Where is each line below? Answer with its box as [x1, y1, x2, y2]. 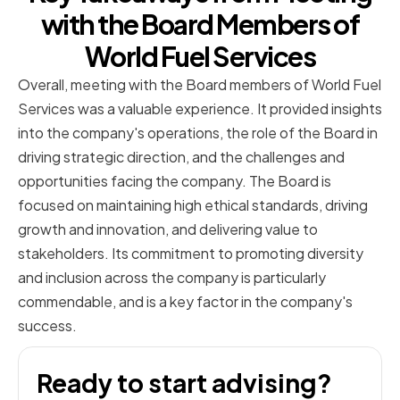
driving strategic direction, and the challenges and [18, 147, 345, 167]
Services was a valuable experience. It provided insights [18, 99, 382, 119]
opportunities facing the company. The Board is [18, 171, 331, 191]
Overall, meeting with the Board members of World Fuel [18, 75, 381, 95]
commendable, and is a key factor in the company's [18, 292, 353, 312]
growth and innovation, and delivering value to [18, 220, 318, 239]
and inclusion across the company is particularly [18, 268, 326, 287]
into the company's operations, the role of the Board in [18, 123, 378, 143]
